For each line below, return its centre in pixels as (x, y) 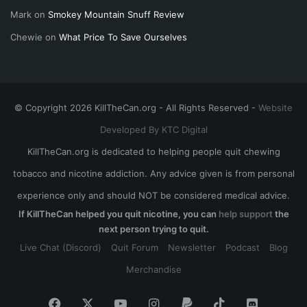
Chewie (26, 37)
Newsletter (192, 248)
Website (275, 108)
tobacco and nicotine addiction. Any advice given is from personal (153, 174)
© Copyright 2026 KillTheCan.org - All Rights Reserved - (136, 108)
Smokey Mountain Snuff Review (116, 15)
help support (245, 214)
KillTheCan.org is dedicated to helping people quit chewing (153, 152)
